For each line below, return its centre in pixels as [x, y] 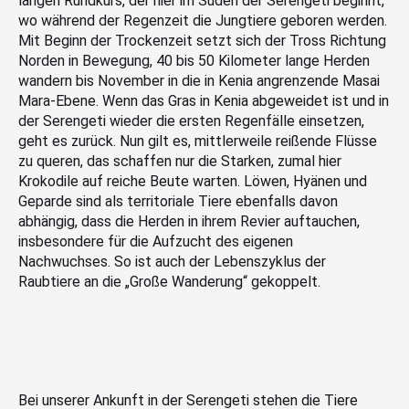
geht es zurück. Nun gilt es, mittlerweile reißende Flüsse [198, 141]
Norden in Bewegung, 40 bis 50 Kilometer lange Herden [194, 60]
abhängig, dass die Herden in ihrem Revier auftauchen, [189, 221]
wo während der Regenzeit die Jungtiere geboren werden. [203, 20]
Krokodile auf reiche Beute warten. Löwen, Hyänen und [193, 181]
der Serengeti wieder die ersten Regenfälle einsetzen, [191, 121]
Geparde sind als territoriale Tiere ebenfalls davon [178, 201]
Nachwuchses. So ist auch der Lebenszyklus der [172, 261]
